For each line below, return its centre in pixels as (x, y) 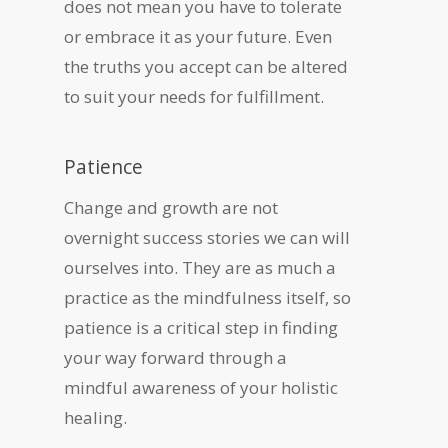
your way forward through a (175, 358)
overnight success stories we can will (207, 238)
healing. (97, 418)
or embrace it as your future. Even (198, 37)
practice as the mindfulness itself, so (207, 298)
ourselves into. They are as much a (200, 268)
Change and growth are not (171, 208)
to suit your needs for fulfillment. (196, 97)
